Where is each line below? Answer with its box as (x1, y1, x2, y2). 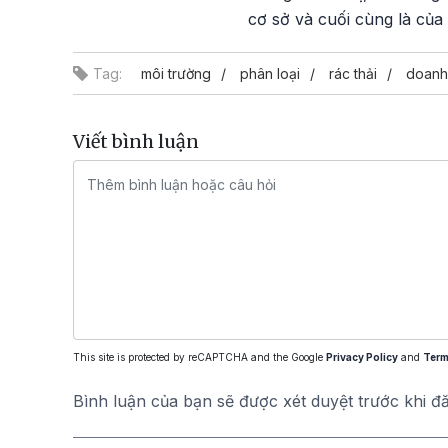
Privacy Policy (326, 351, 398, 363)
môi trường (141, 65, 211, 82)
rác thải (329, 65, 377, 82)
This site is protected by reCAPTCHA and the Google (73, 351, 326, 363)
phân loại (240, 65, 300, 82)
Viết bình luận (73, 130, 199, 153)
